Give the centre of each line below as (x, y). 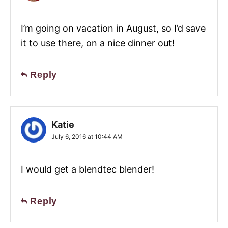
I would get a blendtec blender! (88, 169)
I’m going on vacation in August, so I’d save (113, 28)
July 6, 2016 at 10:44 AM (87, 137)
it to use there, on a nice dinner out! (98, 43)
